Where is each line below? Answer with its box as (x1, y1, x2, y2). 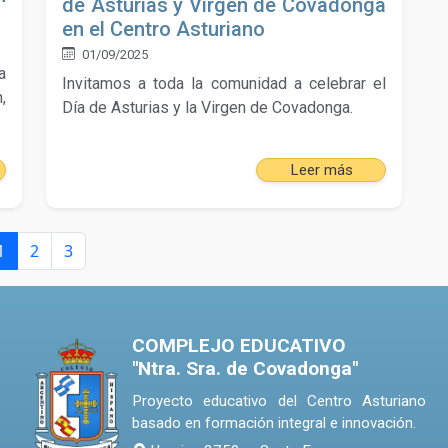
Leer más (289, 161, 353, 180)
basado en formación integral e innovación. (132, 414, 416, 433)
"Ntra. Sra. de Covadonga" (132, 357, 358, 381)
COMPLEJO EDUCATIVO (132, 334, 346, 358)
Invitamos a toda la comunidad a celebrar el (62, 73, 386, 93)
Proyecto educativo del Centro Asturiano (132, 392, 426, 411)
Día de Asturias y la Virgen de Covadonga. (62, 97, 353, 117)
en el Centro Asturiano (62, 16, 265, 41)
